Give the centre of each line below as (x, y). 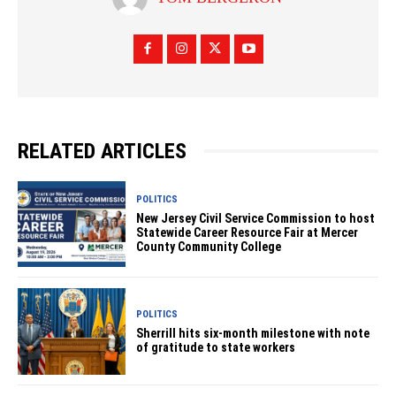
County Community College (209, 246)
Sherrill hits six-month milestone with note (253, 333)
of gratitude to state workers (216, 347)
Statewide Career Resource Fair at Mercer (247, 232)
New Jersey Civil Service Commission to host (256, 218)
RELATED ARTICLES (102, 151)
